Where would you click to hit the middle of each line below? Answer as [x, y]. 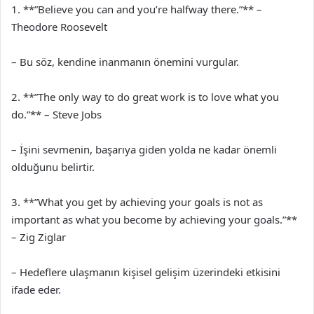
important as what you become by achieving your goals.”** [154, 219]
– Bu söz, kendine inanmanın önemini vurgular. [125, 61]
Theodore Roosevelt [59, 26]
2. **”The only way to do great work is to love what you [145, 96]
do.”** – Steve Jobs [56, 114]
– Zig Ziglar [39, 237]
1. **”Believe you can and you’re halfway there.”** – [137, 9]
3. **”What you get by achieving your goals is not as [137, 202]
